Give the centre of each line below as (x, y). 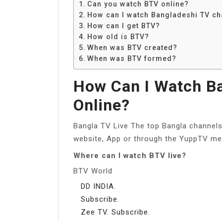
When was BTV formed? (132, 58)
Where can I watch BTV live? (130, 155)
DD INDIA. (98, 186)
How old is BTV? (118, 36)
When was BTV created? (132, 47)
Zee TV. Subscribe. (115, 212)
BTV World (93, 171)
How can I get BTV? (123, 26)
